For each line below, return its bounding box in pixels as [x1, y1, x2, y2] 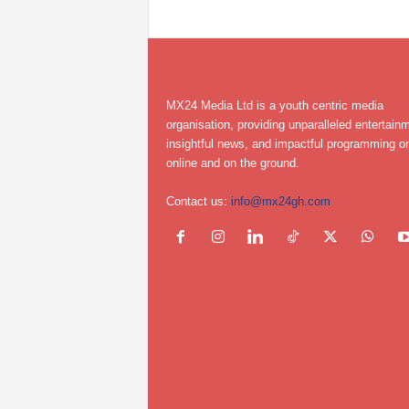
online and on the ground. [165, 155, 299, 170]
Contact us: [165, 194, 231, 208]
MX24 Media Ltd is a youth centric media [165, 98, 383, 112]
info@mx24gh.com [230, 194, 330, 208]
